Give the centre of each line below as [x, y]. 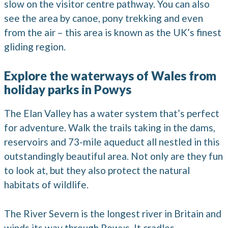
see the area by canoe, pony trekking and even [104, 18]
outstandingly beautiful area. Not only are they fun [113, 156]
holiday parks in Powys [68, 89]
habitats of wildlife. [46, 184]
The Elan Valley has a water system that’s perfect [112, 113]
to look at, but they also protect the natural [97, 170]
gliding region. [35, 47]
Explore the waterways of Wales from [110, 75]
